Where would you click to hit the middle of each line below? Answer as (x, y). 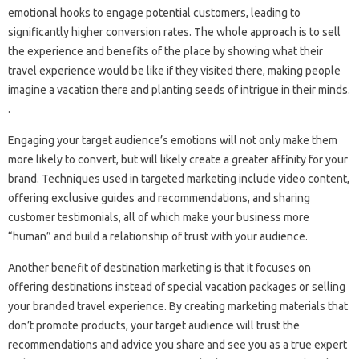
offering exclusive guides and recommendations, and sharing (159, 198)
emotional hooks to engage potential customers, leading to (154, 12)
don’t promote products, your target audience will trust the (154, 325)
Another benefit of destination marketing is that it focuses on (159, 267)
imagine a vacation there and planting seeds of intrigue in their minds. (179, 89)
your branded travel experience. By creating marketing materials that (178, 306)
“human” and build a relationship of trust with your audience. (158, 236)
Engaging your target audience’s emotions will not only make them (173, 140)
